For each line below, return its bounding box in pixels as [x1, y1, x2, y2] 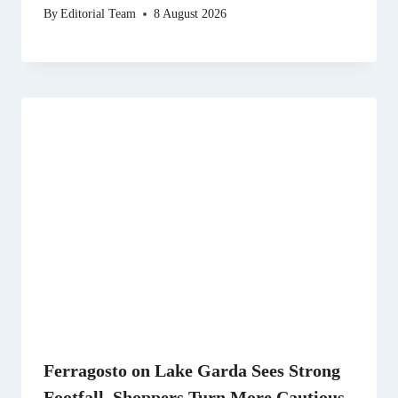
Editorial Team [60, 6, 137, 21]
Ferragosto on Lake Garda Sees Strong [44, 361, 340, 381]
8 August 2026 [154, 6, 227, 21]
